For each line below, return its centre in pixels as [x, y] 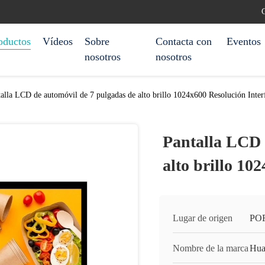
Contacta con [184, 41]
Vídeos [58, 41]
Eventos [244, 41]
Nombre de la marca [211, 248]
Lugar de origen [203, 218]
